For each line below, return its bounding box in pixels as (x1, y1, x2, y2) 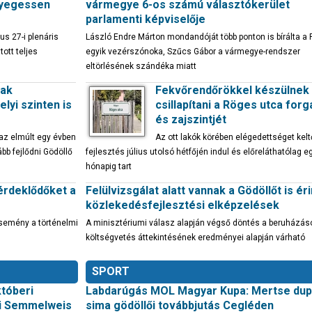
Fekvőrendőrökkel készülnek (155, 84, 309, 97)
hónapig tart (86, 162, 132, 171)
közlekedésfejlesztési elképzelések (86, 198, 279, 212)
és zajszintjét (155, 113, 226, 126)
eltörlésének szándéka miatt (86, 61, 196, 71)
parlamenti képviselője (86, 13, 205, 26)
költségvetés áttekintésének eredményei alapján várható (86, 233, 305, 242)
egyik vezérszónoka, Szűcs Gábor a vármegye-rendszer (86, 47, 300, 56)
